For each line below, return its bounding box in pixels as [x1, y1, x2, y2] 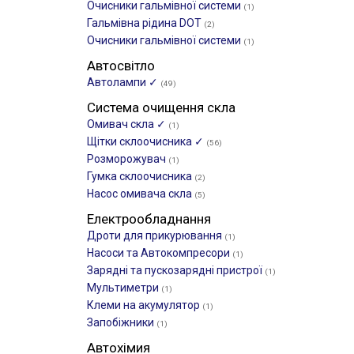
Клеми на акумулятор [87, 299, 202, 311]
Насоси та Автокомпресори [87, 247, 232, 259]
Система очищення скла [87, 100, 235, 115]
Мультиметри [87, 281, 161, 294]
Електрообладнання [87, 211, 211, 227]
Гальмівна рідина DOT [87, 17, 204, 29]
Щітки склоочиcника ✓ [87, 135, 206, 148]
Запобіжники [87, 316, 156, 329]
